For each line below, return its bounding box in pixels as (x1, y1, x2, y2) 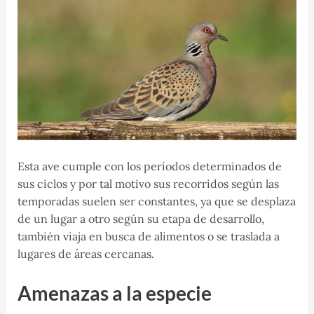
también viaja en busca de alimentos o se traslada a (17, 229, 280, 244)
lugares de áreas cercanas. (17, 247, 154, 261)
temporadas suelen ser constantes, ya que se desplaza (17, 194, 296, 209)
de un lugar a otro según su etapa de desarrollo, (17, 212, 264, 226)
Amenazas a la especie (17, 280, 212, 305)
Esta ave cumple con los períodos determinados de (17, 159, 282, 174)
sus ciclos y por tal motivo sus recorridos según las (17, 177, 279, 191)
